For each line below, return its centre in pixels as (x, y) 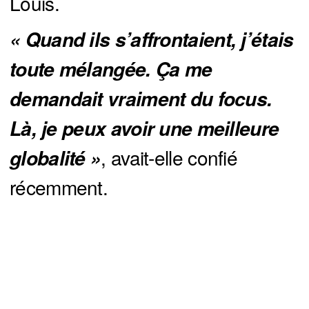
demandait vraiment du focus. (141, 99)
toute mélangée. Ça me (111, 69)
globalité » (56, 158)
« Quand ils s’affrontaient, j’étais (152, 40)
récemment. (59, 187)
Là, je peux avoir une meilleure (144, 129)
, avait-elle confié (169, 158)
